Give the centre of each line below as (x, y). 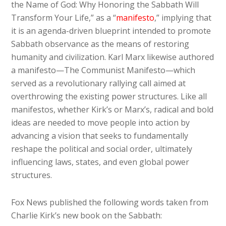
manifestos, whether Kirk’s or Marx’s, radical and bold (112, 109)
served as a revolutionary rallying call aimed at (99, 83)
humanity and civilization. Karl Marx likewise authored (113, 57)
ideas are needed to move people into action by (101, 122)
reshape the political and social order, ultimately (102, 149)
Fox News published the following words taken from (110, 202)
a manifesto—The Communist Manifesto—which (103, 70)
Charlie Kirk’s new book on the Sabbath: (87, 215)
